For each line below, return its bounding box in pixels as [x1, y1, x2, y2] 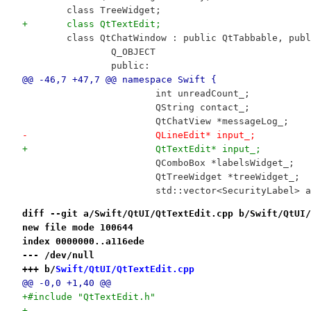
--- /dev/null [22, 249, 94, 260]
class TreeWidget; [66, 4, 161, 15]
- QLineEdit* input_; [155, 129, 255, 140]
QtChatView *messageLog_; [155, 115, 289, 126]
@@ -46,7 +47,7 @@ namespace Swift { [22, 74, 217, 85]
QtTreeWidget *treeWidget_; [155, 171, 300, 182]
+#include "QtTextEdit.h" [22, 291, 155, 302]
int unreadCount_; [155, 87, 250, 99]
